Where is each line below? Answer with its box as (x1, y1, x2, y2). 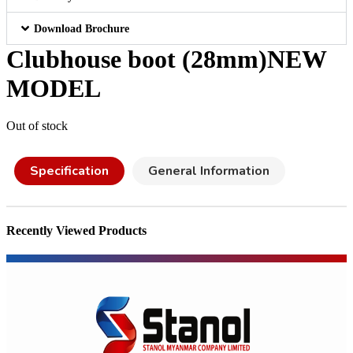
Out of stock (6, 118, 68, 132)
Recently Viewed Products (6, 224, 147, 238)
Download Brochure (34, 22, 130, 35)
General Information (148, 162, 269, 180)
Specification (30, 162, 109, 180)
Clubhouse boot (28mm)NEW (6, 44, 326, 73)
